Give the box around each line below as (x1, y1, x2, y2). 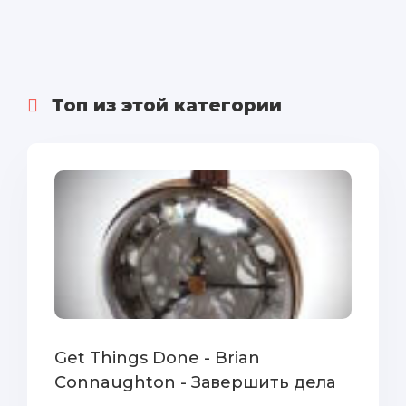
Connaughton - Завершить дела (54, 372, 335, 392)
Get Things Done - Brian (54, 348, 260, 368)
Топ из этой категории (52, 94, 282, 116)
